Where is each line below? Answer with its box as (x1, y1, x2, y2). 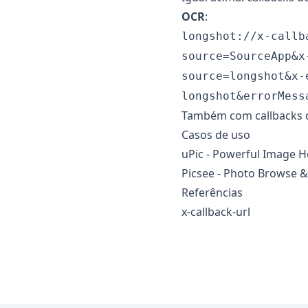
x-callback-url (181, 204, 250, 219)
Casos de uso (181, 127, 250, 142)
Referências (181, 185, 243, 200)
